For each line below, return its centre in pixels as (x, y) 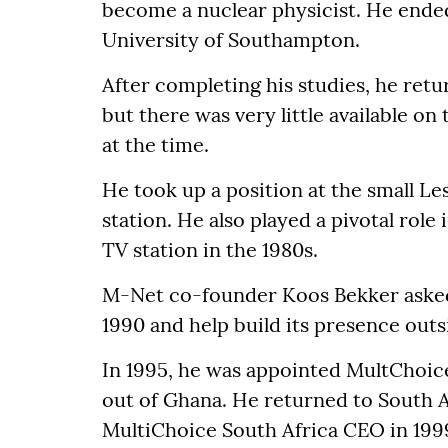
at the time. (155, 145)
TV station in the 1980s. (210, 250)
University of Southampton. (231, 40)
